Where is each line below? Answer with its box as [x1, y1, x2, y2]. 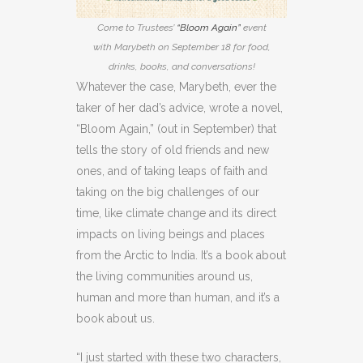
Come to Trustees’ [96, 21, 177, 33]
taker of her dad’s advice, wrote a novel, [76, 100, 283, 114]
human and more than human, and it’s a [76, 290, 280, 304]
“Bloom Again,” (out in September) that [76, 122, 276, 135]
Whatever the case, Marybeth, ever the [76, 79, 276, 93]
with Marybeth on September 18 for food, [92, 41, 271, 53]
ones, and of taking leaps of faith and [76, 164, 267, 177]
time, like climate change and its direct [76, 206, 276, 220]
